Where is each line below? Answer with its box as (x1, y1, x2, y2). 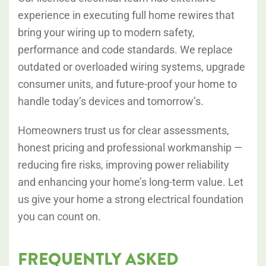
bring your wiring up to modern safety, (18, 26, 195, 39)
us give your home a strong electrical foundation (18, 193, 243, 206)
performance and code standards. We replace (18, 43, 233, 56)
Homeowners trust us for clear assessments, (18, 124, 229, 137)
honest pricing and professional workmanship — (18, 141, 242, 154)
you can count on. (18, 210, 101, 223)
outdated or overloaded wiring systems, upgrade (18, 61, 245, 74)
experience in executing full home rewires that (18, 9, 235, 22)
